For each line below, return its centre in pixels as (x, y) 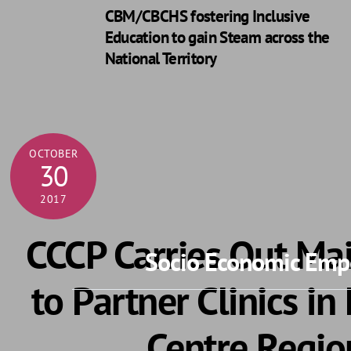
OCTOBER (54, 153)
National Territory (161, 58)
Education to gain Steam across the (217, 37)
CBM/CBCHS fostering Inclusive (207, 16)
